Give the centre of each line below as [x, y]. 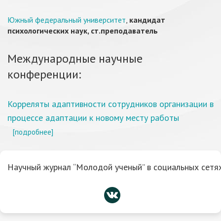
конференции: [44, 74]
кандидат [147, 20]
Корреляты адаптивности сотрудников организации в [110, 104]
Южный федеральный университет [67, 20]
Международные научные [75, 58]
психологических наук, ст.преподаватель [83, 31]
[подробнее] [33, 132]
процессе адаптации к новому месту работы [93, 118]
